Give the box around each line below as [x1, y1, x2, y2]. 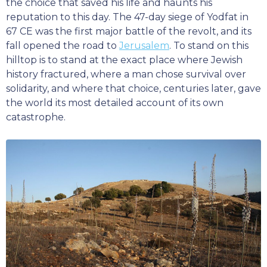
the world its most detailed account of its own [6, 97, 223, 108]
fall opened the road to [6, 40, 119, 51]
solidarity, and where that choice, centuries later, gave [6, 83, 261, 94]
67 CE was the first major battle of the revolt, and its [6, 26, 252, 37]
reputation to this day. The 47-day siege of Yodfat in [6, 11, 249, 23]
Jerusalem [119, 40, 169, 51]
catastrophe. [6, 111, 66, 123]
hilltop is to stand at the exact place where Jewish [6, 54, 243, 66]
